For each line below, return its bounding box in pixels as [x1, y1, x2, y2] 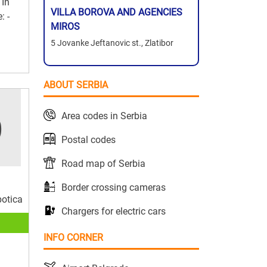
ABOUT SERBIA [44, 79, 108, 91]
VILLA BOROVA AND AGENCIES [51, 7, 182, 18]
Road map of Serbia [61, 158, 145, 170]
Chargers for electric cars [61, 206, 166, 218]
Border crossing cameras [61, 182, 166, 194]
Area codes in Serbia [61, 110, 147, 122]
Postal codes [61, 134, 116, 146]
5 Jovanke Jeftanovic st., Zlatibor [51, 38, 173, 48]
